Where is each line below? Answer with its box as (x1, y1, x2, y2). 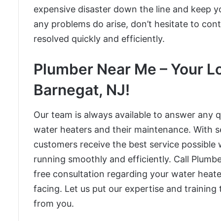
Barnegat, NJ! (34, 81, 130, 99)
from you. (34, 198, 74, 209)
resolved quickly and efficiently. (34, 34, 165, 44)
